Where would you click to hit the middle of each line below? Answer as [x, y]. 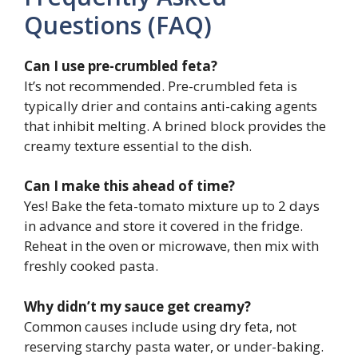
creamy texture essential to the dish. [138, 145]
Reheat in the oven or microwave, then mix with [171, 246]
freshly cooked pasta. [91, 266]
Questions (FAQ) [118, 25]
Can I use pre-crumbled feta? [121, 66]
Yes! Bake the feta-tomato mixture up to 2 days [172, 206]
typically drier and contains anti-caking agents [171, 105]
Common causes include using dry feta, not [160, 326]
